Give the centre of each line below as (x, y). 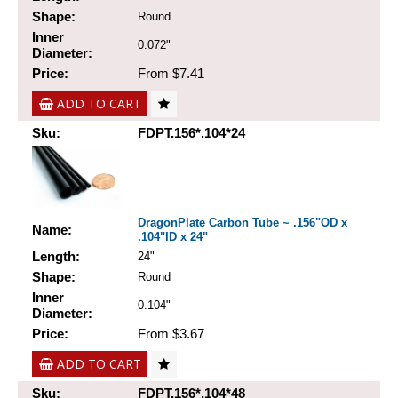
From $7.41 (171, 74)
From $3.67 (171, 334)
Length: (56, 257)
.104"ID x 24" (173, 237)
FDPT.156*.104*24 (191, 133)
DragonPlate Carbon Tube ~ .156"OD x (243, 223)
